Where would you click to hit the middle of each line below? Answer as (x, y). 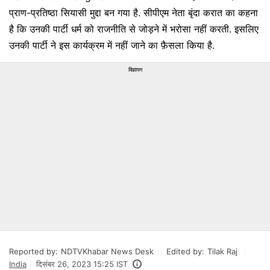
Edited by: (185, 251)
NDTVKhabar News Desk (107, 251)
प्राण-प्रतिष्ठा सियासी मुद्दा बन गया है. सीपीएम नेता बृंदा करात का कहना (133, 13)
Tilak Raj (222, 251)
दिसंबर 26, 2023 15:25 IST (82, 264)
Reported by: (33, 251)
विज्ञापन (135, 70)
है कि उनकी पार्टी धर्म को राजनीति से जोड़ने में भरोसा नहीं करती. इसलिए (134, 29)
